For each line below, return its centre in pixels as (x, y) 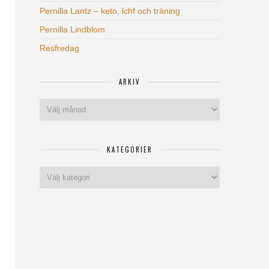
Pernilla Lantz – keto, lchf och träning (110, 11)
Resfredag (59, 48)
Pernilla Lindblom (72, 30)
